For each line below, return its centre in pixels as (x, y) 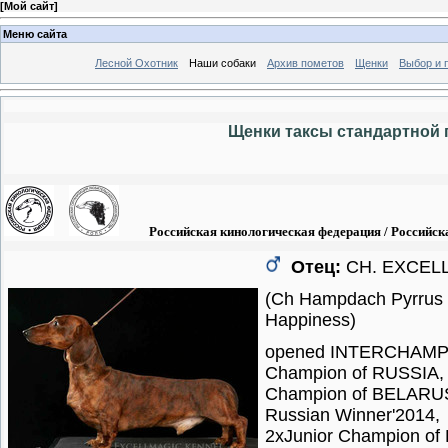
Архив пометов (305, 62)
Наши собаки (222, 62)
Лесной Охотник (136, 62)
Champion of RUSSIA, (354, 372)
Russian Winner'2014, (352, 414)
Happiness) (310, 319)
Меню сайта (35, 33)
